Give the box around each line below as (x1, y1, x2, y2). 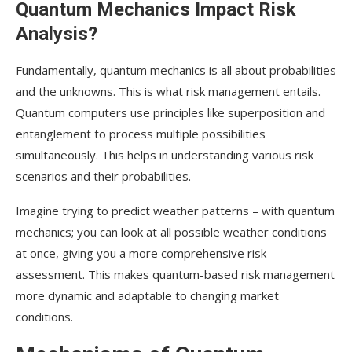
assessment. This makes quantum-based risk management (16, 266, 335, 283)
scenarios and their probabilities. (16, 168, 191, 185)
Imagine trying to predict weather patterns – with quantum (16, 203, 335, 219)
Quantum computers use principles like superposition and (16, 104, 325, 121)
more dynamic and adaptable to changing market (16, 288, 279, 304)
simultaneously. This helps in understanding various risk (16, 147, 313, 163)
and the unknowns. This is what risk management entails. (16, 83, 321, 100)
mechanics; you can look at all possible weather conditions (16, 224, 327, 240)
